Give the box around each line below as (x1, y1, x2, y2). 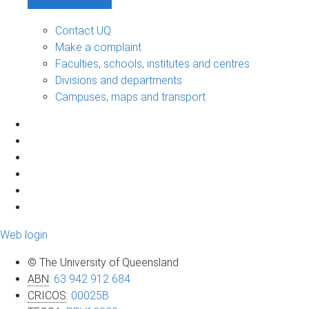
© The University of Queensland (28, 255, 179, 269)
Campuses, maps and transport (55, 90, 206, 103)
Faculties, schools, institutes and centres (55, 57, 250, 70)
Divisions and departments (55, 73, 182, 87)
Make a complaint (55, 40, 141, 54)
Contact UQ (55, 23, 111, 37)
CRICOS (28, 288, 66, 302)
